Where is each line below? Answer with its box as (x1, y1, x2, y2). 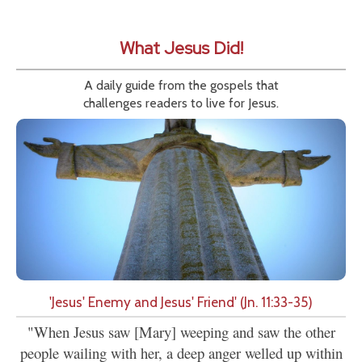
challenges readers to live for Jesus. (83, 95, 279, 111)
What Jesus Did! (119, 36, 243, 60)
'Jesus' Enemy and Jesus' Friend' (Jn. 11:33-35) (49, 293, 313, 310)
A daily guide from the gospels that (83, 77, 279, 93)
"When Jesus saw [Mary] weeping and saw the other (27, 321, 335, 342)
